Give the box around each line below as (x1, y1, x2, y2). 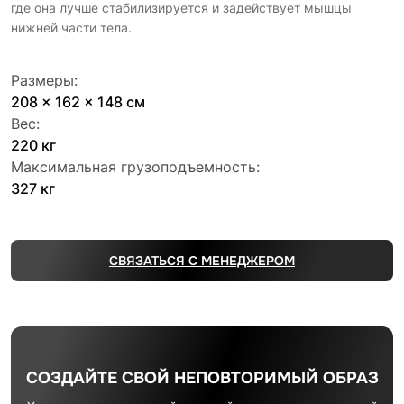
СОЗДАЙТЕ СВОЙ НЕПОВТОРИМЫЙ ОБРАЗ (25, 368, 379, 388)
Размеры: (11, 70, 78, 89)
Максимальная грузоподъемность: (11, 157, 260, 176)
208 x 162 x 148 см (11, 92, 145, 111)
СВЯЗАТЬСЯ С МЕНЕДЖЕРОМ (109, 252, 295, 269)
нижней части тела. (11, 19, 132, 35)
